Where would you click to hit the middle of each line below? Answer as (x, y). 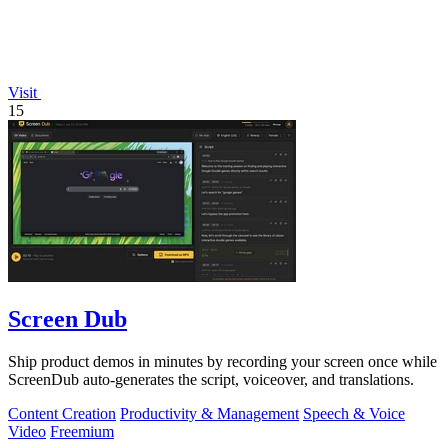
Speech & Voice (354, 413)
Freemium (82, 431)
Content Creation (62, 413)
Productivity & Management (209, 413)
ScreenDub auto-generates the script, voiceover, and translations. (211, 379)
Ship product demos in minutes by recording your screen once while (222, 361)
